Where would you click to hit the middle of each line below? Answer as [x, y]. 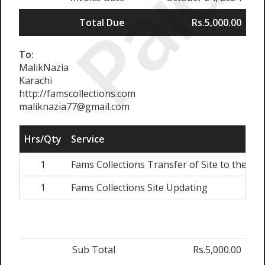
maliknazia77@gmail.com [74, 107]
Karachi [35, 81]
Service [88, 139]
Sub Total [94, 250]
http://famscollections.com [77, 94]
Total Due [102, 23]
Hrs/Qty [43, 139]
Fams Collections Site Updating [139, 188]
